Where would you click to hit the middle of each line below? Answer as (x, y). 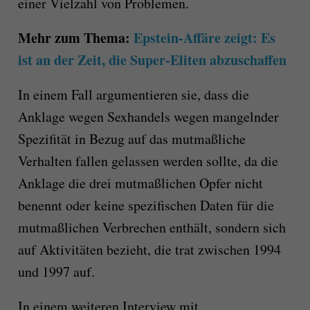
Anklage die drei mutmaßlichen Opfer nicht (140, 183)
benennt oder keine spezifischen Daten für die (146, 206)
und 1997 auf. (56, 272)
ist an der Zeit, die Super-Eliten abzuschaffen (152, 60)
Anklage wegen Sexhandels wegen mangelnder (148, 117)
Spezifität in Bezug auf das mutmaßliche (131, 139)
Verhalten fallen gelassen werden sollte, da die (148, 161)
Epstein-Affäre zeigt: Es (204, 38)
